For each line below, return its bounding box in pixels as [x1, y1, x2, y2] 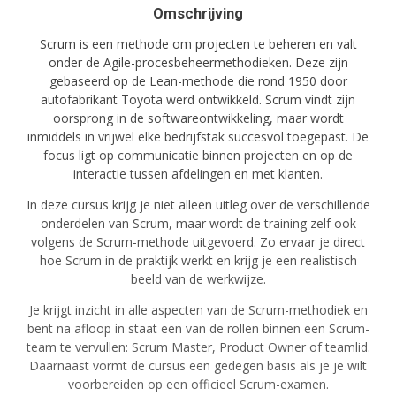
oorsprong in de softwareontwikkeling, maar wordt [52, 110, 344, 127]
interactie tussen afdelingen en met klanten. [73, 165, 323, 183]
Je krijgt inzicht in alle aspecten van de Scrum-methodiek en [28, 301, 368, 319]
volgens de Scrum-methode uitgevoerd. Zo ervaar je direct [31, 233, 365, 251]
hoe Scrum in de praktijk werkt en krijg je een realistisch [39, 252, 357, 270]
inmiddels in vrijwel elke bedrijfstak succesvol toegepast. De [27, 128, 369, 146]
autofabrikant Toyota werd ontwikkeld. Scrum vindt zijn [41, 91, 355, 109]
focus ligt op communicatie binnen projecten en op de [43, 147, 353, 164]
